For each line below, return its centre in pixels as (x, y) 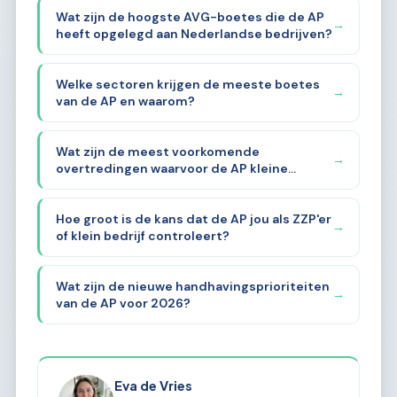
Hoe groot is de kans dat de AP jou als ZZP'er (193, 218)
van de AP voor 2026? (123, 303)
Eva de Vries (154, 386)
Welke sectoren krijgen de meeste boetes (187, 84)
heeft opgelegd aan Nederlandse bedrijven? (194, 33)
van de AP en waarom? (125, 101)
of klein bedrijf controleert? (142, 235)
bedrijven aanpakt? (116, 185)
